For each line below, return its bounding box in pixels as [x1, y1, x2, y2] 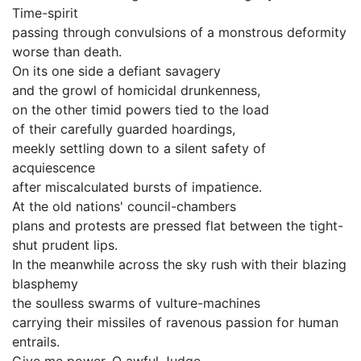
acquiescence [12, 160, 95, 176]
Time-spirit [12, 5, 78, 21]
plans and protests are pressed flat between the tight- [12, 218, 343, 234]
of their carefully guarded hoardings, [12, 121, 235, 137]
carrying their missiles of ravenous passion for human [12, 314, 338, 330]
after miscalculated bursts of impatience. [12, 179, 262, 195]
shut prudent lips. [12, 237, 118, 253]
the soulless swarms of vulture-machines [12, 295, 260, 311]
